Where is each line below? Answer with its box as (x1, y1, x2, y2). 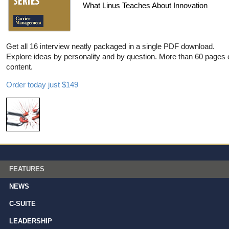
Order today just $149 (6, 80, 78, 89)
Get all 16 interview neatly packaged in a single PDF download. (6, 41, 215, 51)
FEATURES (9, 165, 44, 173)
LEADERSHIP (9, 217, 52, 225)
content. (6, 62, 33, 71)
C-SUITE (9, 199, 36, 208)
